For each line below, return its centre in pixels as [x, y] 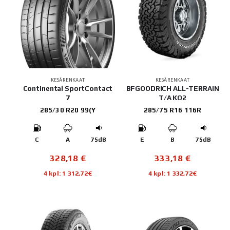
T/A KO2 [172, 97]
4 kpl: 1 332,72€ [172, 173]
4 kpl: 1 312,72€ [68, 173]
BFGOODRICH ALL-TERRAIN [172, 88]
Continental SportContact [68, 88]
